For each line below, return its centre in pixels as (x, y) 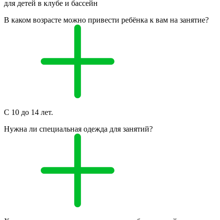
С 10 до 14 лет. (28, 112)
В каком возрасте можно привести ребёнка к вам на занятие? (106, 20)
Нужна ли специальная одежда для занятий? (78, 129)
